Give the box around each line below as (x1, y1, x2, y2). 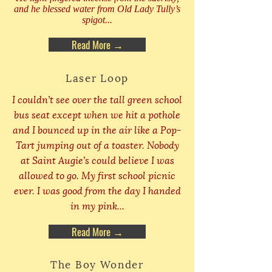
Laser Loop (66, 69, 129, 85)
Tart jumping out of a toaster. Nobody (15, 136, 179, 152)
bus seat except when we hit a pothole (14, 106, 180, 121)
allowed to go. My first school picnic (19, 166, 175, 182)
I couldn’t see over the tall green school (12, 90, 182, 106)
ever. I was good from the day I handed (13, 182, 181, 197)
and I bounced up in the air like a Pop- (13, 121, 182, 137)
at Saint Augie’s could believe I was (20, 151, 174, 167)
